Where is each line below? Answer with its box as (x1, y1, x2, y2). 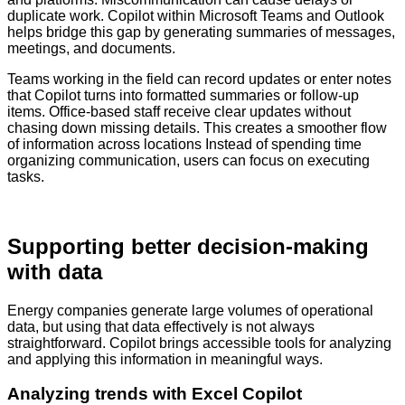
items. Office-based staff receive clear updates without (7, 103, 351, 119)
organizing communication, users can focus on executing (7, 152, 370, 168)
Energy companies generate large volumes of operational (7, 302, 373, 318)
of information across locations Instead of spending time (7, 136, 362, 152)
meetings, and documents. (7, 40, 175, 56)
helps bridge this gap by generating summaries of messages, (7, 24, 395, 40)
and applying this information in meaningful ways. (7, 351, 323, 367)
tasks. (7, 168, 44, 184)
